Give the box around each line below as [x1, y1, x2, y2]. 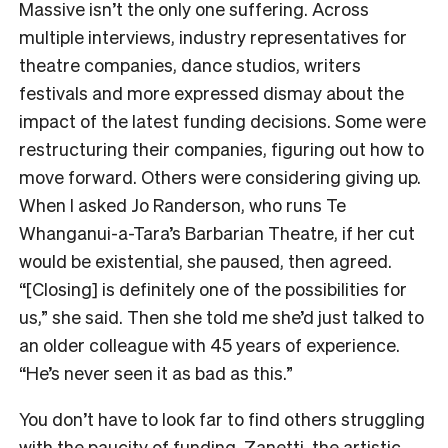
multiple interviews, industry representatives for [19, 24, 407, 48]
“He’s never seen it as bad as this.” [19, 360, 293, 384]
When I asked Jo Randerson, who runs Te [19, 192, 346, 216]
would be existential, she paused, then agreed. [19, 248, 392, 272]
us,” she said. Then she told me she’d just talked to [19, 304, 424, 328]
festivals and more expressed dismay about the [19, 80, 404, 104]
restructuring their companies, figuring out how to [19, 136, 424, 160]
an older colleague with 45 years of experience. [19, 332, 400, 356]
